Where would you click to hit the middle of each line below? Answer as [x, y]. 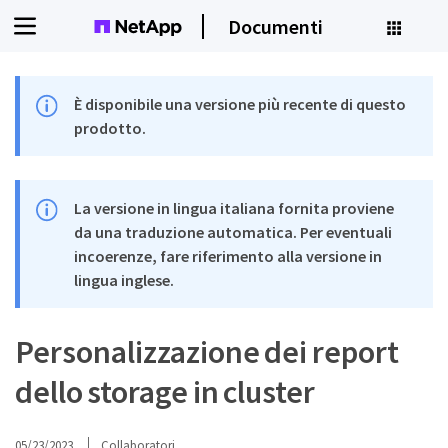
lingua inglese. [124, 280]
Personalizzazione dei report [207, 352]
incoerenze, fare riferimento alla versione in [228, 256]
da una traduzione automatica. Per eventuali [233, 232]
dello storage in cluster [165, 392]
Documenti [275, 26]
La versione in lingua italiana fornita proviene [234, 208]
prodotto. [110, 128]
